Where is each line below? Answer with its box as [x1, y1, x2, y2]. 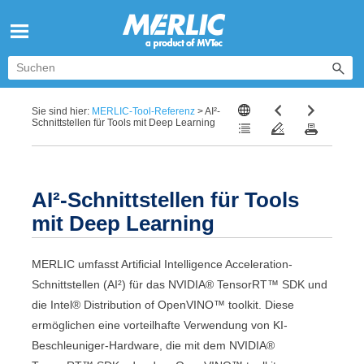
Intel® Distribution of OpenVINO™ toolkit [50, 297, 259, 311]
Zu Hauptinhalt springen [120, 3, 244, 16]
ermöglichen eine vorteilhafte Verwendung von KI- [32, 318, 288, 331]
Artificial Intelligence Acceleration [121, 257, 289, 271]
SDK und [279, 277, 328, 291]
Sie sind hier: [32, 105, 90, 117]
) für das [122, 277, 169, 291]
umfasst [75, 257, 122, 271]
